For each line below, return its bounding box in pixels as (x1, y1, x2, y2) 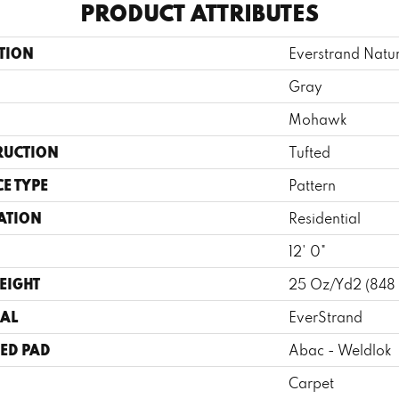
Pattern (289, 176, 336, 194)
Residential (289, 209, 361, 227)
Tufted (289, 143, 330, 161)
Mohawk (289, 110, 347, 128)
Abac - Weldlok (289, 341, 392, 359)
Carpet (289, 374, 334, 392)
